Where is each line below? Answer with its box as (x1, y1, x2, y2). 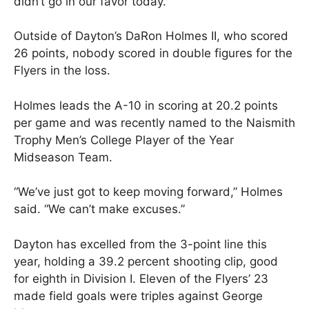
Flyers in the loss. (14, 63, 110, 78)
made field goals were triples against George (14, 288, 263, 303)
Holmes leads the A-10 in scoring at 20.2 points (14, 98, 278, 112)
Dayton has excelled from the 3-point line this (14, 237, 267, 251)
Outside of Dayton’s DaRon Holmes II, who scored (14, 29, 288, 43)
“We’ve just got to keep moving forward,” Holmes (14, 185, 283, 199)
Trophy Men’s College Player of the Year (14, 132, 234, 147)
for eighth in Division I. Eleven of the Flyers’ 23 (14, 271, 268, 286)
